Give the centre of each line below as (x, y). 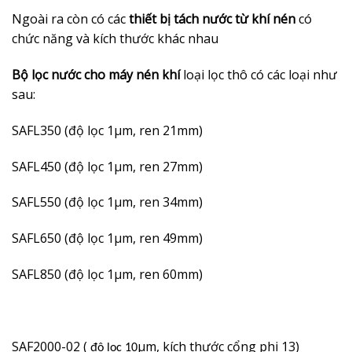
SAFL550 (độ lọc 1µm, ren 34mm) (107, 202)
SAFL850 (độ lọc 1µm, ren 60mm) (107, 274)
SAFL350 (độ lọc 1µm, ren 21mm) (107, 130)
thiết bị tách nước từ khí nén (214, 19)
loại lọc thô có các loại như (258, 74)
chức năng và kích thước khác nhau (115, 39)
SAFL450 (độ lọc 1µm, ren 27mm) (107, 166)
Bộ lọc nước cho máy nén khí (96, 74)
